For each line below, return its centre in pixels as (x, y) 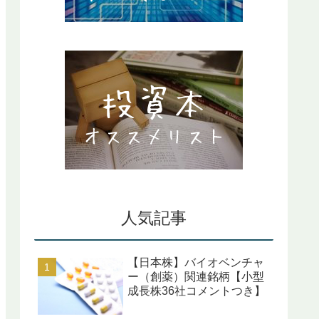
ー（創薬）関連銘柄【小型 (196, 276)
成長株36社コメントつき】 (197, 291)
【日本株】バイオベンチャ (196, 262)
